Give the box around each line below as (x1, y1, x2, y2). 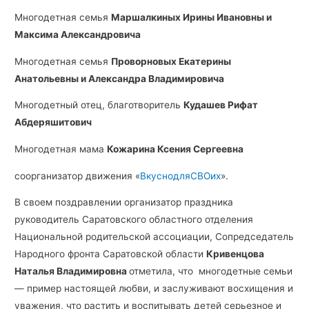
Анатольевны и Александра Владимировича (14, 72, 225, 84)
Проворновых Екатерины (111, 55, 232, 67)
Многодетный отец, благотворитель (14, 99, 184, 111)
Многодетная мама (14, 143, 108, 154)
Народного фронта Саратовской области (14, 248, 207, 260)
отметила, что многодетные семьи (129, 266, 293, 277)
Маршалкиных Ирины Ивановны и (111, 11, 272, 23)
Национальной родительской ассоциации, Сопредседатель (14, 231, 295, 243)
